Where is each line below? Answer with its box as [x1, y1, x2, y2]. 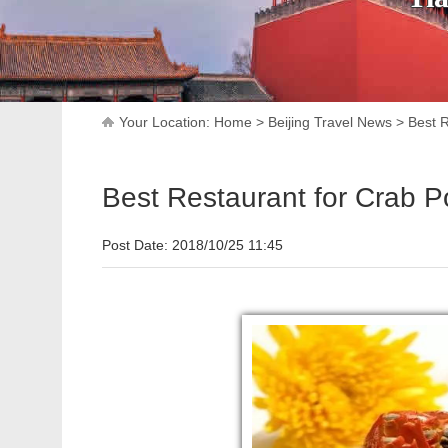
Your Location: [119, 114, 214, 130]
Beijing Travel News [268, 114, 392, 130]
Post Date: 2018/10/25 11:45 [102, 237, 283, 253]
